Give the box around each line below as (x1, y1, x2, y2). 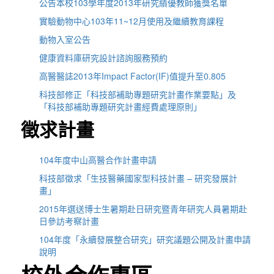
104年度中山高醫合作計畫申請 (39, 154, 157, 166)
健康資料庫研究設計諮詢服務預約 (39, 51, 168, 64)
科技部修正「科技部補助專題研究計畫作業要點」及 (39, 87, 237, 100)
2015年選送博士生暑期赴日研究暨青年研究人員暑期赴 (39, 202, 248, 215)
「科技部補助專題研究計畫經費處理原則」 (39, 100, 202, 113)
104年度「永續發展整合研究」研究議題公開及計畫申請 (39, 233, 251, 246)
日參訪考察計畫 (39, 215, 100, 228)
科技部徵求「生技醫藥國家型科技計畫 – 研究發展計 (39, 172, 238, 185)
